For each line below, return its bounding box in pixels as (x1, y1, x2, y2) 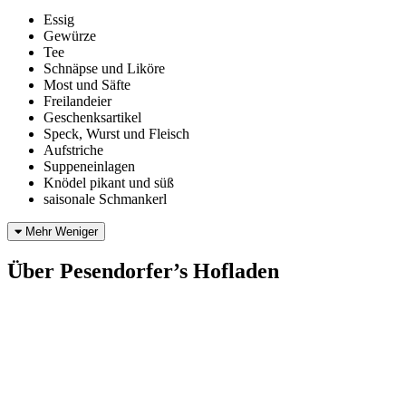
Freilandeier (43, 93, 111, 110)
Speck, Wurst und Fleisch (43, 126, 189, 142)
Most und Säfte (43, 77, 130, 93)
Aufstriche (43, 142, 103, 159)
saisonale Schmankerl (43, 191, 167, 208)
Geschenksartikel (43, 110, 141, 126)
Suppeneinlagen (43, 159, 135, 175)
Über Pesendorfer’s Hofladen (7, 259, 279, 284)
